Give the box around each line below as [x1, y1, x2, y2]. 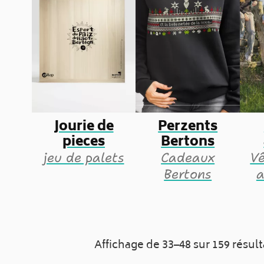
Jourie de [54, 115, 114, 138]
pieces [62, 131, 105, 154]
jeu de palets [43, 148, 124, 166]
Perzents [158, 115, 218, 138]
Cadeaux [161, 148, 215, 166]
